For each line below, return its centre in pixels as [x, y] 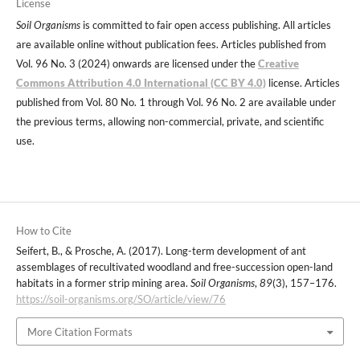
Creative [278, 64]
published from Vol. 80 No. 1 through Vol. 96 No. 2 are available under [176, 102]
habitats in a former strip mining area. [103, 283]
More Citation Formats [80, 331]
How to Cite [43, 231]
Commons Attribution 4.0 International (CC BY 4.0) [141, 83]
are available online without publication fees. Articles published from [171, 45]
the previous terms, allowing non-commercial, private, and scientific [170, 122]
